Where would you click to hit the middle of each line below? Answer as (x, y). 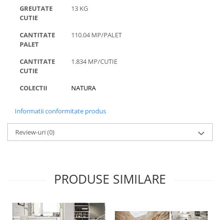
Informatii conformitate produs (60, 111)
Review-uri (31, 132)
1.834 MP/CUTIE (94, 61)
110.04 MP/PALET (96, 35)
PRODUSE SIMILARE (110, 179)
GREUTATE (36, 8)
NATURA (83, 88)
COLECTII (33, 88)
